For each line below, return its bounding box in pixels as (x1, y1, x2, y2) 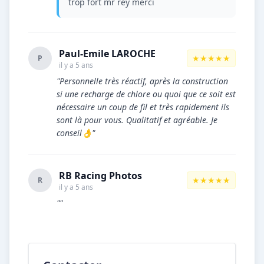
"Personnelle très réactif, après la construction (57, 75, 228, 87)
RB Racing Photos (59, 169, 142, 182)
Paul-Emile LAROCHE (59, 47, 156, 60)
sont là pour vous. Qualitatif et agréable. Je (57, 114, 217, 126)
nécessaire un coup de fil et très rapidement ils (57, 101, 229, 113)
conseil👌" (57, 127, 95, 138)
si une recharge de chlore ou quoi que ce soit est (57, 88, 236, 100)
